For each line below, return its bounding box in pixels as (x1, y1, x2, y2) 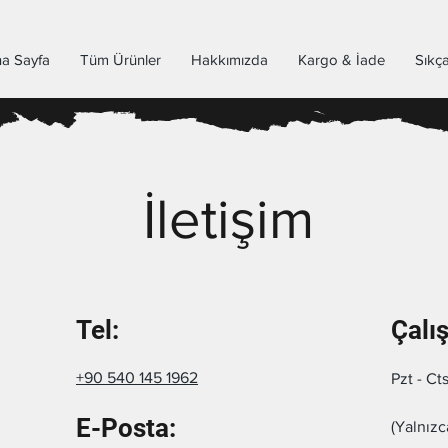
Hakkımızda (191, 51, 268, 68)
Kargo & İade (298, 51, 385, 68)
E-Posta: (76, 413, 176, 444)
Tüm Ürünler (80, 51, 161, 68)
